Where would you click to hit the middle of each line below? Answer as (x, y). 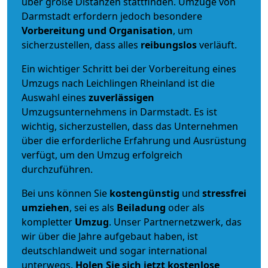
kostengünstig (144, 193)
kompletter (48, 222)
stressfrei (224, 193)
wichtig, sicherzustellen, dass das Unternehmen (130, 126)
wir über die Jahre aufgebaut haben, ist (110, 236)
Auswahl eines (55, 97)
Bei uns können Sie (66, 193)
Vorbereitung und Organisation (97, 30)
